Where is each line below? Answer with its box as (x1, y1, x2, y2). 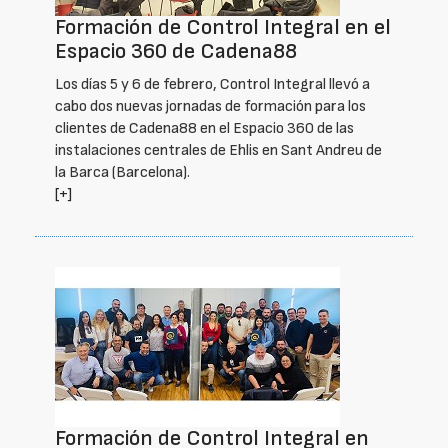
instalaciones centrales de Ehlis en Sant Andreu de (55, 141, 382, 160)
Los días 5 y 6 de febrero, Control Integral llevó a (55, 75, 370, 94)
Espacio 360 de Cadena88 (55, 38, 297, 65)
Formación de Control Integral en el (55, 14, 391, 41)
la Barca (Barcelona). (55, 163, 190, 182)
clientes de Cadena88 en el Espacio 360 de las (55, 119, 354, 138)
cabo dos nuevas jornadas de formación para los (55, 97, 366, 116)
